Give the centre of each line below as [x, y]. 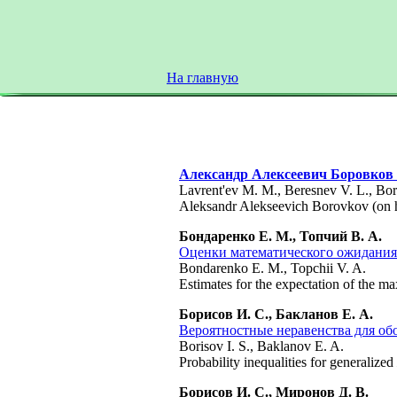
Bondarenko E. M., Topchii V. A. [272, 268]
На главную [202, 78]
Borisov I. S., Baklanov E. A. [261, 346]
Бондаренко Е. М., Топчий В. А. [280, 236]
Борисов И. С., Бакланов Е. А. [276, 314]
